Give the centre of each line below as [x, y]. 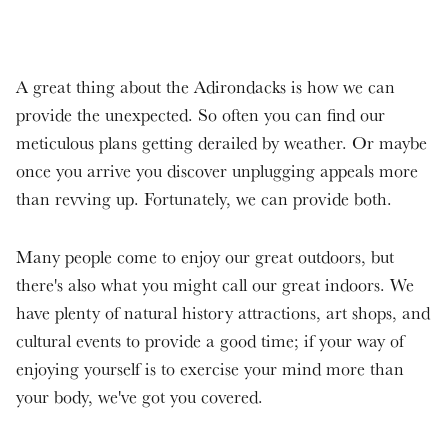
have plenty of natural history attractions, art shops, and [223, 312]
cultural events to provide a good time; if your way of [210, 340]
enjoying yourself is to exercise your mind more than [210, 368]
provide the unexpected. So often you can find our [200, 114]
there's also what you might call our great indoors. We [215, 284]
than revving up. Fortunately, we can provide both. [204, 198]
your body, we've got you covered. [139, 396]
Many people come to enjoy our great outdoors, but [205, 256]
